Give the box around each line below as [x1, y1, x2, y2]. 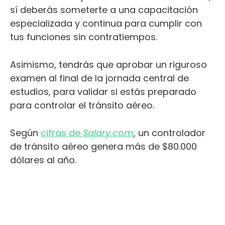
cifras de [41, 126, 83, 139]
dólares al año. [10, 153, 79, 166]
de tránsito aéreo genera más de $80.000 [10, 140, 197, 153]
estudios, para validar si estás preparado [10, 85, 196, 98]
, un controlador [134, 126, 205, 139]
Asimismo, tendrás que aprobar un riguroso [10, 58, 207, 71]
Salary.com [83, 126, 134, 139]
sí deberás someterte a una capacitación [10, 3, 198, 16]
